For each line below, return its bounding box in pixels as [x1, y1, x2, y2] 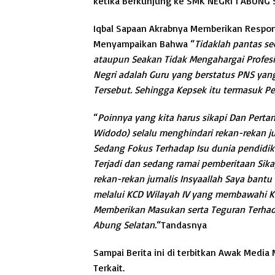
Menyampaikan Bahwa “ [93, 37, 195, 50]
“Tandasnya [157, 219, 207, 231]
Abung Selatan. [93, 219, 157, 231]
